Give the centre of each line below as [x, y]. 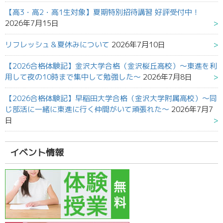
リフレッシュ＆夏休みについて [57, 44]
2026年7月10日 [138, 44]
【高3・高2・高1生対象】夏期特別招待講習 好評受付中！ [102, 12]
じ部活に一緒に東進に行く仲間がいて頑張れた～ [87, 109]
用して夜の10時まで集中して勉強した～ [73, 77]
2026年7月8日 [167, 77]
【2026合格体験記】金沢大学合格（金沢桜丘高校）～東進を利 [111, 66]
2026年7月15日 [32, 23]
